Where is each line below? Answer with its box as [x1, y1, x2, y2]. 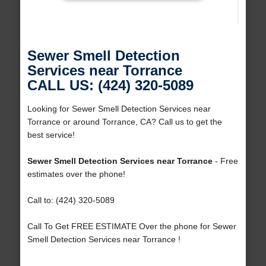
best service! [27, 130, 75, 140]
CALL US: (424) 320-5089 [27, 77, 194, 94]
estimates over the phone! [27, 169, 125, 179]
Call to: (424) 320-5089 [27, 195, 115, 205]
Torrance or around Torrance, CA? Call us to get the [27, 117, 222, 127]
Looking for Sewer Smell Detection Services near [27, 104, 211, 114]
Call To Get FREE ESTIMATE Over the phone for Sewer [27, 221, 236, 232]
